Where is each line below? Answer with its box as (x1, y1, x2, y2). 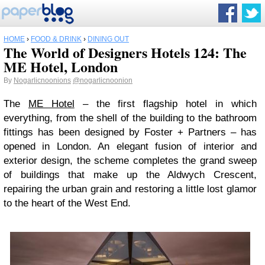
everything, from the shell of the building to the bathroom (4, 112, 257, 124)
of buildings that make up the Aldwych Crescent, (4, 169, 257, 180)
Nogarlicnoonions (14, 76, 71, 85)
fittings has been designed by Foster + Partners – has (4, 127, 257, 138)
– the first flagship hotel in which (74, 98, 257, 109)
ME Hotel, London (4, 56, 118, 77)
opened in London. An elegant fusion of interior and (4, 141, 257, 152)
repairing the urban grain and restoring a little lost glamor (4, 183, 257, 195)
